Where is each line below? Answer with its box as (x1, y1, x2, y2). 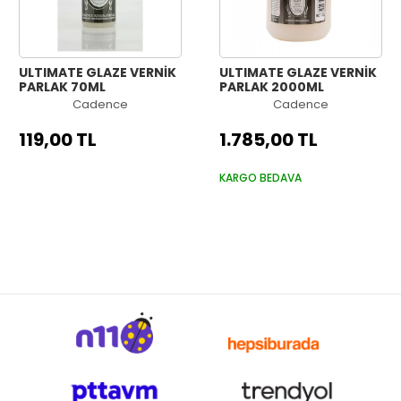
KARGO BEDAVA (219, 169, 302, 185)
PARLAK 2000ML (219, 78, 324, 96)
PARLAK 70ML (19, 78, 106, 96)
